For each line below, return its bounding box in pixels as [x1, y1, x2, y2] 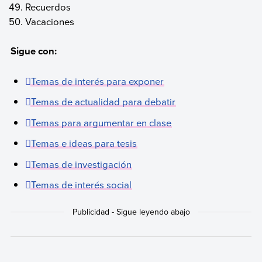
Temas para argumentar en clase [31, 115, 172, 129]
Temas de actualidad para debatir [31, 95, 176, 109]
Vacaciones [25, 14, 75, 28]
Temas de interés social [31, 178, 132, 192]
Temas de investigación [31, 157, 132, 171]
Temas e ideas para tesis [31, 136, 137, 150]
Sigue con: [10, 44, 57, 58]
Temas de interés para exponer [31, 74, 164, 88]
